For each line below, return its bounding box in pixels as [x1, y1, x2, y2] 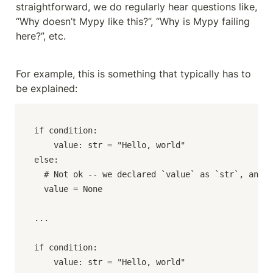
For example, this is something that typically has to [16, 67, 251, 80]
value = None [34, 183, 102, 194]
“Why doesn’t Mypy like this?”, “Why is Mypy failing [16, 15, 250, 27]
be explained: [16, 82, 77, 94]
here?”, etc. [16, 29, 66, 42]
